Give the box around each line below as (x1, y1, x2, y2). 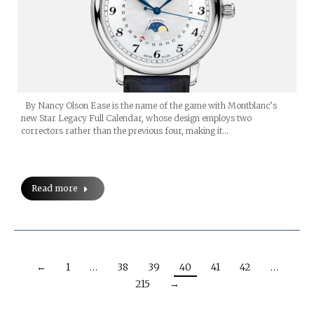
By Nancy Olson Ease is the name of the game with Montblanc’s (21, 100, 277, 111)
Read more (32, 183, 78, 194)
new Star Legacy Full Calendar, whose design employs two (21, 113, 252, 124)
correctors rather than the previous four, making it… (21, 125, 228, 137)
